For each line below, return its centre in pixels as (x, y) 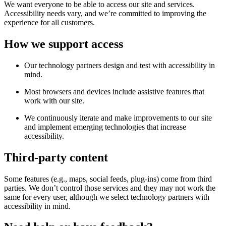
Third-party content (56, 157)
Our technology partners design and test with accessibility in (120, 65)
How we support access (64, 44)
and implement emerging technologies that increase (105, 127)
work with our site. (54, 100)
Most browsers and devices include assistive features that (114, 91)
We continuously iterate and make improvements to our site (118, 118)
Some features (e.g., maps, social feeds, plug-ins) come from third (108, 179)
